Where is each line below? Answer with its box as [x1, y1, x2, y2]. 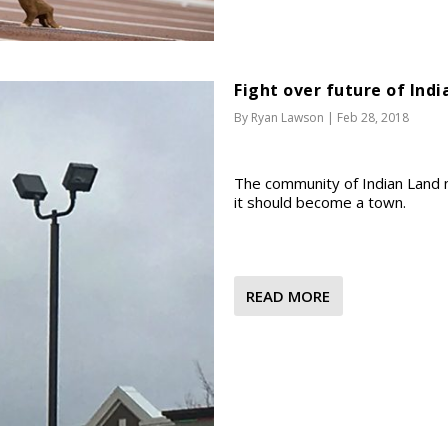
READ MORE [246, 286, 330, 307]
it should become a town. [234, 192, 406, 213]
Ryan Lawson [251, 109, 324, 127]
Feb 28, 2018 [337, 109, 409, 127]
